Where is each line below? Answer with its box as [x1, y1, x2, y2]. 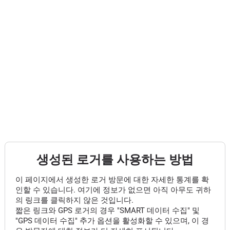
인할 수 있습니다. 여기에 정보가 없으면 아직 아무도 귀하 [15, 185, 211, 195]
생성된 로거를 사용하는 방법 [36, 152, 194, 167]
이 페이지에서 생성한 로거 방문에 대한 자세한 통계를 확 [15, 175, 209, 184]
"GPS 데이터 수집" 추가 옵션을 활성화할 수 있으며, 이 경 [15, 216, 209, 225]
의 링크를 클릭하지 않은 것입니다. [15, 196, 133, 205]
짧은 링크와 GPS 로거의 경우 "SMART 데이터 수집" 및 [15, 206, 200, 215]
